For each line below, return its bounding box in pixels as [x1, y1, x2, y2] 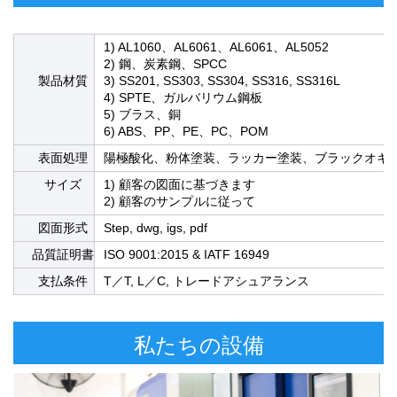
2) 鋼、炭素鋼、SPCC [104, 57, 227, 72]
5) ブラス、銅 [104, 107, 181, 122]
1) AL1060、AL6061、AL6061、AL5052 [104, 40, 329, 55]
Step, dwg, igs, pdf [104, 221, 207, 236]
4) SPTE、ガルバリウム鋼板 [104, 90, 262, 105]
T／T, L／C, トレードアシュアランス [104, 274, 309, 289]
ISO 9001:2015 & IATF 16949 [104, 247, 269, 262]
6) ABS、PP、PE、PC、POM [104, 124, 269, 139]
